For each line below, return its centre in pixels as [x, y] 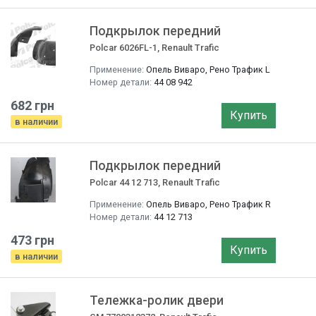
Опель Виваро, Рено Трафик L [208, 69]
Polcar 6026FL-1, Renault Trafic [154, 48]
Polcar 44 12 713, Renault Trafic [155, 182]
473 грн [32, 240]
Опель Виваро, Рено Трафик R [208, 204]
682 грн [32, 105]
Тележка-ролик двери [157, 300]
